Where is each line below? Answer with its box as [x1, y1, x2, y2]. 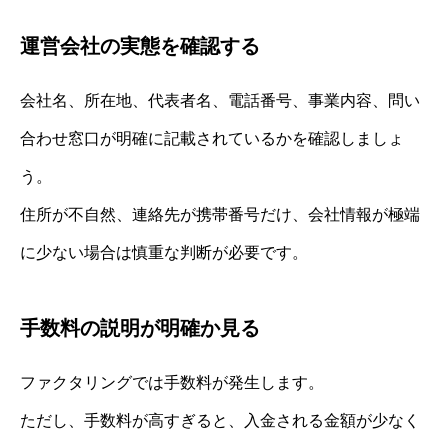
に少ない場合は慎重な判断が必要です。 [20, 244, 308, 262]
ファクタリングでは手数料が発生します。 [20, 374, 324, 392]
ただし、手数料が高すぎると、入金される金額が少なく [20, 412, 420, 430]
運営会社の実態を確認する [20, 35, 260, 58]
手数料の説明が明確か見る [20, 317, 260, 340]
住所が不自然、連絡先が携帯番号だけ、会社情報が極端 [20, 206, 420, 224]
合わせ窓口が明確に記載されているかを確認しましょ [20, 130, 404, 148]
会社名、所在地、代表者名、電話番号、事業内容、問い [20, 92, 420, 110]
